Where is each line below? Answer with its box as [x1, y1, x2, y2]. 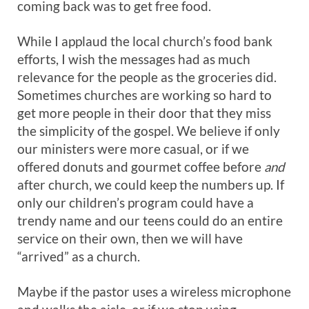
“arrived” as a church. [17, 248, 140, 264]
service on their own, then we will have [17, 230, 243, 246]
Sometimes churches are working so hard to [17, 87, 272, 103]
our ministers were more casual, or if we [17, 141, 249, 157]
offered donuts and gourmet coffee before [17, 159, 264, 175]
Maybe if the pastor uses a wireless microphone [17, 283, 291, 299]
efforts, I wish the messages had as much [17, 51, 250, 67]
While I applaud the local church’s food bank [17, 33, 272, 49]
